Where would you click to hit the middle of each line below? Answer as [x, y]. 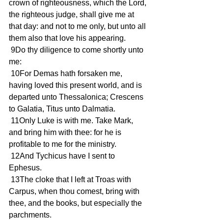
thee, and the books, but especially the [76, 203]
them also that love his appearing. [67, 38]
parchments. [30, 215]
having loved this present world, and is [76, 85]
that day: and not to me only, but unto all [78, 26]
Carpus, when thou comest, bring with [75, 191]
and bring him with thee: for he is [66, 132]
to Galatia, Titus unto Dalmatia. [62, 109]
